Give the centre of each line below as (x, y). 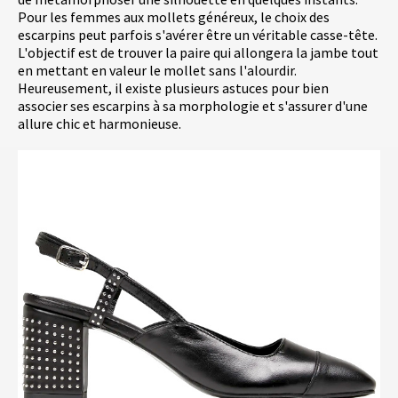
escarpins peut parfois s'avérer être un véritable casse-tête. (198, 35)
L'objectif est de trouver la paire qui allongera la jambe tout (198, 53)
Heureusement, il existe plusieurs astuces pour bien (173, 88)
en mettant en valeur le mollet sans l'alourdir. (157, 71)
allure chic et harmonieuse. (99, 124)
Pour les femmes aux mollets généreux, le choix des (174, 17)
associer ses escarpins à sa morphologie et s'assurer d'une (193, 106)
